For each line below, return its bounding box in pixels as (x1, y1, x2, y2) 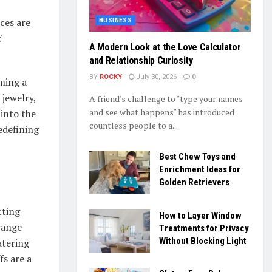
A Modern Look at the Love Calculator (89, 41, 241, 53)
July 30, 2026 (134, 73, 177, 81)
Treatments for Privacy (159, 222, 249, 234)
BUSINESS (99, 17, 132, 24)
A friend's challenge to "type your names (89, 93, 243, 104)
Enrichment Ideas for (159, 164, 240, 175)
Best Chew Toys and (159, 151, 236, 162)
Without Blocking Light (159, 235, 246, 246)
